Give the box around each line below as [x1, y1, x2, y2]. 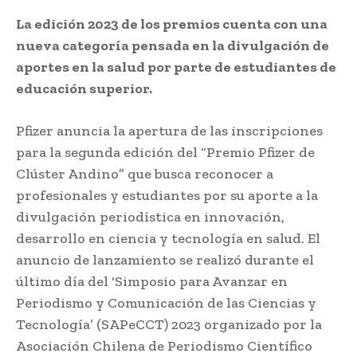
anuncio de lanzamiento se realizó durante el [16, 250, 314, 269]
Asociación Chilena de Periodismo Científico [16, 336, 312, 355]
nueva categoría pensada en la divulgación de [16, 36, 329, 54]
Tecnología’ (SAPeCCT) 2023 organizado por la [16, 315, 322, 333]
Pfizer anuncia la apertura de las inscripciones [16, 121, 323, 139]
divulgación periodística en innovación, [16, 207, 284, 226]
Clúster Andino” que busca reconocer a [16, 164, 273, 182]
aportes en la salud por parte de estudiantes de [16, 57, 336, 76]
